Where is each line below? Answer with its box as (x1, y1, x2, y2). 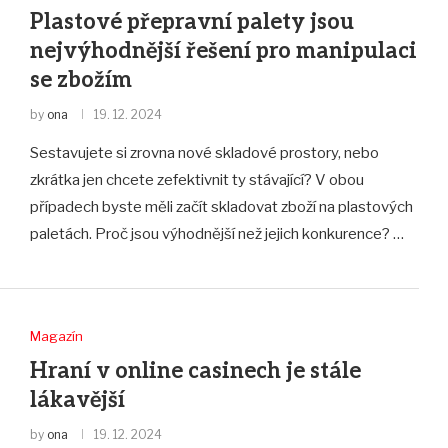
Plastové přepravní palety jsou (29, 8, 354, 35)
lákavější (29, 386, 125, 413)
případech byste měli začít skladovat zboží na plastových (29, 197, 413, 216)
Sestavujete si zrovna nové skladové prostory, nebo (29, 143, 379, 162)
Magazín (29, 327, 83, 344)
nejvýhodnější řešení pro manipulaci (29, 37, 417, 64)
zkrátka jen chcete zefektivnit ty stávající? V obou (29, 170, 364, 189)
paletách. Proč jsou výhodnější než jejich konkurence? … (29, 224, 404, 243)
